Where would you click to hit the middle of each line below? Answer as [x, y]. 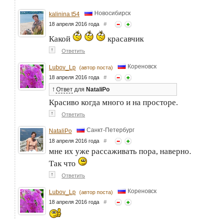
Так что [63, 163]
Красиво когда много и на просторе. [113, 102]
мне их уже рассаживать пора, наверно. [120, 151]
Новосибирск [112, 13]
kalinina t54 [64, 14]
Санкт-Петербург [110, 130]
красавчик [125, 39]
